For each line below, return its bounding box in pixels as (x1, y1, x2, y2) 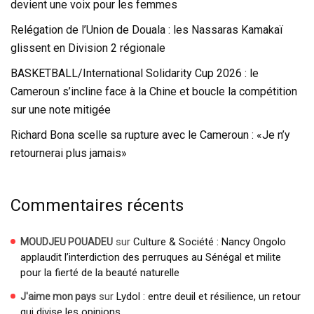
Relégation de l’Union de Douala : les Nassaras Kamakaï (11, 22, 283, 36)
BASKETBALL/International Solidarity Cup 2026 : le (11, 66, 259, 80)
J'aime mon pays (20, 290, 96, 302)
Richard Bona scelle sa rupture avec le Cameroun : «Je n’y (11, 128, 290, 142)
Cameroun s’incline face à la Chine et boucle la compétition (11, 84, 297, 98)
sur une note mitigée (11, 102, 111, 116)
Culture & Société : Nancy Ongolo (133, 235, 286, 248)
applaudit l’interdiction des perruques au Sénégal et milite (20, 250, 281, 264)
